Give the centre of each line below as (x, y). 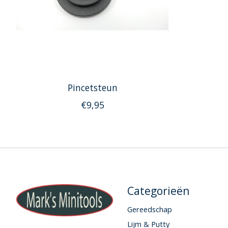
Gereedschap (149, 209)
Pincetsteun (92, 88)
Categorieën (158, 191)
